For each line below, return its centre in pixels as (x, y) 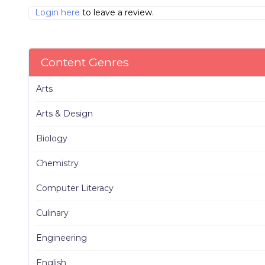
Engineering (62, 237)
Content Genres (85, 62)
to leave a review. (117, 12)
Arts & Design (64, 113)
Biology (52, 138)
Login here (57, 12)
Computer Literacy (75, 188)
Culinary (52, 213)
